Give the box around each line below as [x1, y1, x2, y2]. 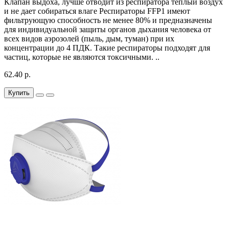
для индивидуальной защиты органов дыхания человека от [4, 25, 211, 34]
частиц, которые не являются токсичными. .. [4, 52, 159, 61]
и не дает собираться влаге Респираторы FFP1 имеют [4, 6, 190, 15]
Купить [8, 88, 30, 97]
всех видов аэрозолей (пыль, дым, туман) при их [4, 34, 174, 43]
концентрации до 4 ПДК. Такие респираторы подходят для [4, 43, 210, 52]
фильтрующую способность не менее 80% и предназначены [4, 15, 212, 25]
